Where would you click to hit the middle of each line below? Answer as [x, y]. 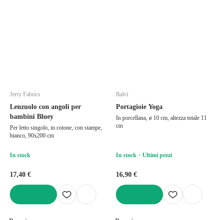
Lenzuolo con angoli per [45, 107]
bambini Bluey [32, 116]
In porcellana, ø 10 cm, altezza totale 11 [161, 118]
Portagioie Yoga [139, 107]
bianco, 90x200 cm [32, 135]
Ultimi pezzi [157, 155]
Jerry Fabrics [25, 94]
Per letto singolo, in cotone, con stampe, [56, 127]
